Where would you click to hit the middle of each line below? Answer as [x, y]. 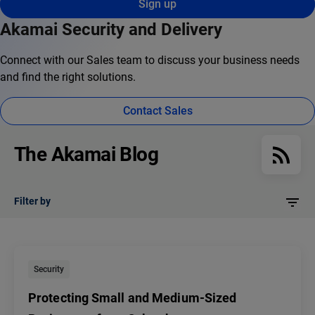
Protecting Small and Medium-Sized [133, 298]
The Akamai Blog [86, 155]
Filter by [32, 201]
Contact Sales [157, 111]
